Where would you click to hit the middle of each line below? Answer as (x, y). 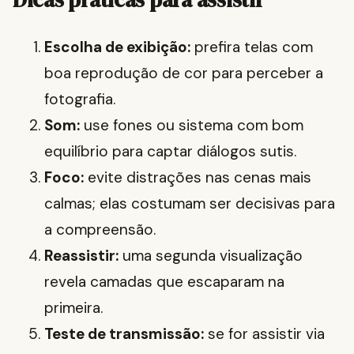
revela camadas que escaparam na (164, 282)
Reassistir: (81, 256)
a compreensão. (100, 230)
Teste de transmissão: (124, 334)
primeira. (73, 308)
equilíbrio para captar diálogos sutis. (170, 152)
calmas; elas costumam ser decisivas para (190, 204)
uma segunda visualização (211, 256)
